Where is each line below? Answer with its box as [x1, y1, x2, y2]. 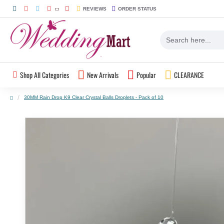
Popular [136, 69, 156, 80]
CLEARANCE [174, 69, 204, 80]
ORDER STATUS [118, 5, 156, 11]
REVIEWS [83, 5, 106, 11]
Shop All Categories [20, 69, 69, 80]
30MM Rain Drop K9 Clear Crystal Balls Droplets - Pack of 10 [24, 94, 163, 100]
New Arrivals [87, 69, 118, 80]
